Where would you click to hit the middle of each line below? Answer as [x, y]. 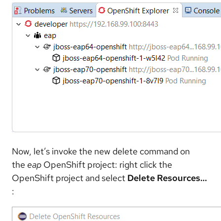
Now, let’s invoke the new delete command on [101, 151]
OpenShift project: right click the [107, 164]
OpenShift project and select [70, 178]
